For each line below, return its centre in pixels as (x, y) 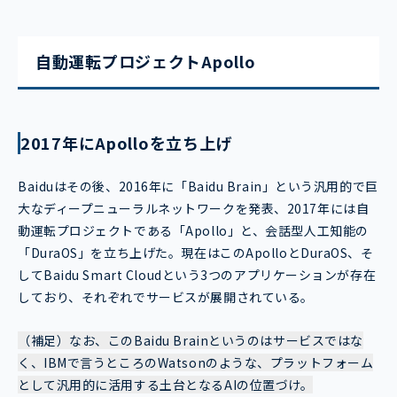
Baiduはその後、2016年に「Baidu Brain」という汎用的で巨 (198, 187)
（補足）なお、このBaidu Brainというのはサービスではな (191, 341)
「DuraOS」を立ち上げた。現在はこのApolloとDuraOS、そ (196, 253)
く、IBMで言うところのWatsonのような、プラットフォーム (196, 363)
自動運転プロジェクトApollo (146, 62)
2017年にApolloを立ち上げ (127, 143)
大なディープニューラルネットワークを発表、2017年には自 (194, 209)
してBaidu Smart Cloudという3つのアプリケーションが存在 (197, 275)
